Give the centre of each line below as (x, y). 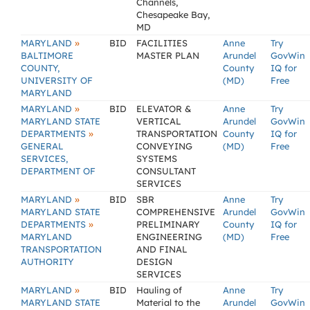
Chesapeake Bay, (173, 15)
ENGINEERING (169, 237)
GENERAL (42, 146)
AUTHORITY (47, 262)
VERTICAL (159, 121)
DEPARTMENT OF (58, 171)
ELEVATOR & (164, 109)
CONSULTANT (166, 171)
